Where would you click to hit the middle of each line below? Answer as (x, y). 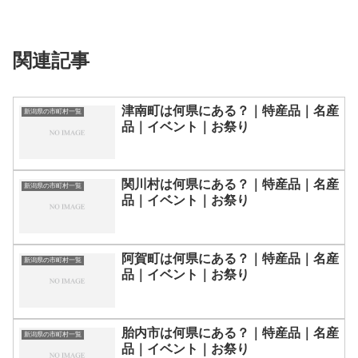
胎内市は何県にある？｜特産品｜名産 (230, 333)
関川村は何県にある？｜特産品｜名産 (230, 185)
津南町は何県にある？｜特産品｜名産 (230, 110)
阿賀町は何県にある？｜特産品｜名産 (230, 259)
